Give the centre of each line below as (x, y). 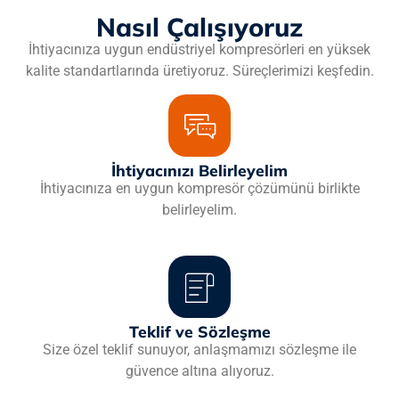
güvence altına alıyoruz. (199, 371)
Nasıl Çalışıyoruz (199, 26)
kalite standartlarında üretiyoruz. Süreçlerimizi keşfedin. (199, 70)
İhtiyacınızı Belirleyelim (199, 171)
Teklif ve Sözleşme (199, 332)
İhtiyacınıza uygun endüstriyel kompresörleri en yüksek (199, 49)
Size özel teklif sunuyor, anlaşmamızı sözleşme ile (199, 350)
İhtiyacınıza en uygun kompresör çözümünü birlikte (199, 189)
